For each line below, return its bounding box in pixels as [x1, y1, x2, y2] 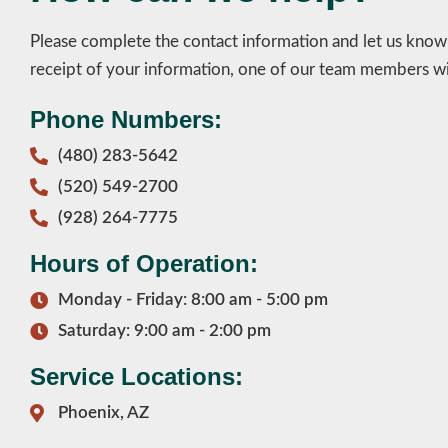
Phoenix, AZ [57, 404, 149, 422]
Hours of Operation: [30, 250, 258, 278]
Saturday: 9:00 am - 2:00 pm [57, 322, 271, 340]
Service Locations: [30, 363, 243, 391]
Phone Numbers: [30, 106, 222, 134]
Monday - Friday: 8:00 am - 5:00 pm [57, 291, 328, 309]
